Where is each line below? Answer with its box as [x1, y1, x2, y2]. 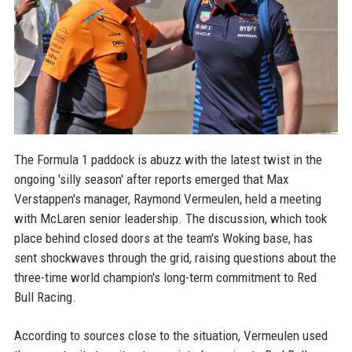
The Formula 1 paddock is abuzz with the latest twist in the [13, 151, 322, 167]
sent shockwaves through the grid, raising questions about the [13, 249, 336, 266]
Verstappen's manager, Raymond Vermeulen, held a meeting [13, 190, 321, 207]
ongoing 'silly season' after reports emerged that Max [13, 170, 288, 187]
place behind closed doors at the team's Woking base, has [13, 229, 313, 246]
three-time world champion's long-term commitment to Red [13, 269, 317, 285]
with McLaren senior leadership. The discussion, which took [13, 210, 327, 226]
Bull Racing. [13, 288, 76, 305]
